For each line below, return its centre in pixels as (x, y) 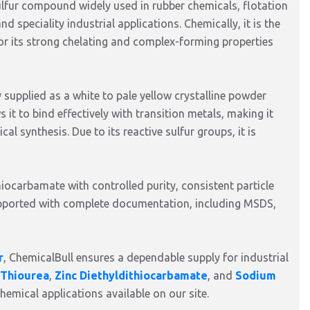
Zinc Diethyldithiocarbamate (131, 275)
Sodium (256, 275)
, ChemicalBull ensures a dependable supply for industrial (146, 257)
